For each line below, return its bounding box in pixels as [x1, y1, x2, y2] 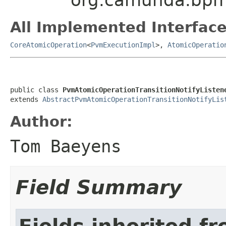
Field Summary [16, 176, 182, 199]
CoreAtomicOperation [10, 40, 87, 49]
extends [10, 95, 42, 103]
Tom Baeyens [10, 136, 121, 156]
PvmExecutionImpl [91, 40, 155, 49]
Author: [10, 112, 73, 130]
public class [10, 85, 63, 94]
